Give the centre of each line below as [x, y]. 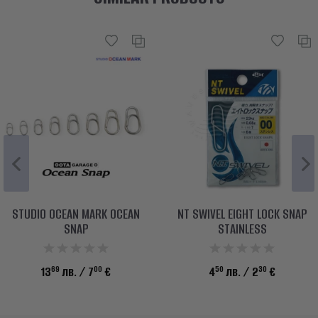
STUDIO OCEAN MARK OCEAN [76, 214]
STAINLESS [242, 229]
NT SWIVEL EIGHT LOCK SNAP [242, 214]
